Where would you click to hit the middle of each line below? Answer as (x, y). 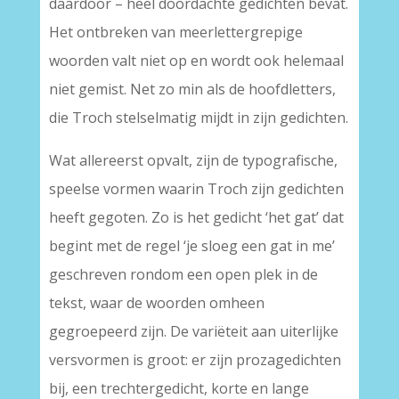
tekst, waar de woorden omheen (156, 303)
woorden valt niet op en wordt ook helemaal (196, 61)
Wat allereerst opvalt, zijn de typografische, (193, 160)
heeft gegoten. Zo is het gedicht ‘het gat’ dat (196, 217)
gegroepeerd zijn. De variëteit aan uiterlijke (193, 331)
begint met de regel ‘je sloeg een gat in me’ (191, 246)
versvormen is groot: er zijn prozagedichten (195, 360)
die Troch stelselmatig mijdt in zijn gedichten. (198, 118)
